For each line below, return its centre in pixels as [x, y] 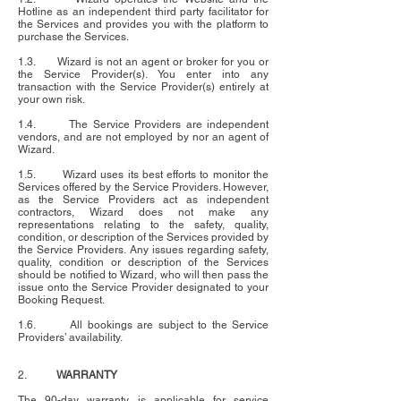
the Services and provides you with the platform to [143, 25]
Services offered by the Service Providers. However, [143, 188]
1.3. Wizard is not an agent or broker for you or [143, 62]
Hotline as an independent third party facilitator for [143, 12]
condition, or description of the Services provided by [143, 238]
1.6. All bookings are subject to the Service [143, 325]
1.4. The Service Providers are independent [143, 125]
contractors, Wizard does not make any [143, 213]
